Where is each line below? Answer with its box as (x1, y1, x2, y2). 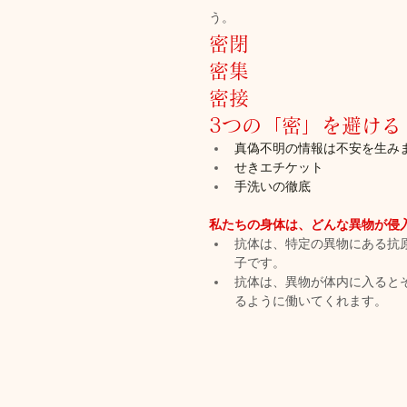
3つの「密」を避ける (209, 115, 402, 136)
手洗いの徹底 (234, 179, 311, 194)
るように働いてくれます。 (234, 293, 387, 309)
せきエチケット (234, 160, 323, 175)
